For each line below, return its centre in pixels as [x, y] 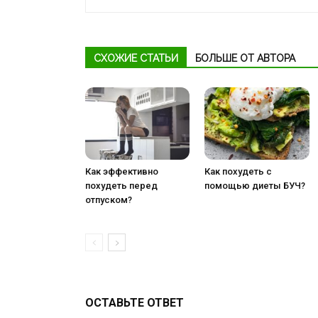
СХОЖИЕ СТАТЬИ [136, 59]
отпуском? [109, 199]
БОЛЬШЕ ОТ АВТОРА [245, 59]
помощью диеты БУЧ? [255, 185]
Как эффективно [122, 171]
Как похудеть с [238, 171]
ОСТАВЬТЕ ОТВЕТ [135, 302]
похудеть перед [121, 185]
